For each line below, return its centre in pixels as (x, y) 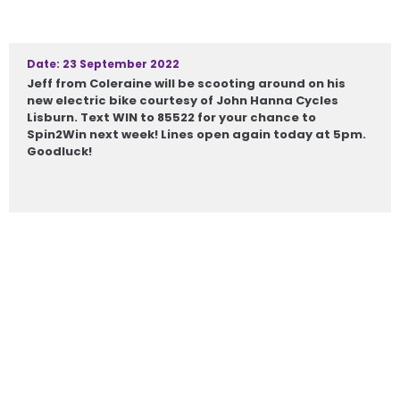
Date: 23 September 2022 (103, 64)
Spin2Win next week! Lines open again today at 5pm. (196, 134)
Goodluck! (59, 151)
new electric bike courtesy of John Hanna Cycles (183, 100)
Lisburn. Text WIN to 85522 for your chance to (171, 117)
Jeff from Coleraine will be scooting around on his (186, 83)
